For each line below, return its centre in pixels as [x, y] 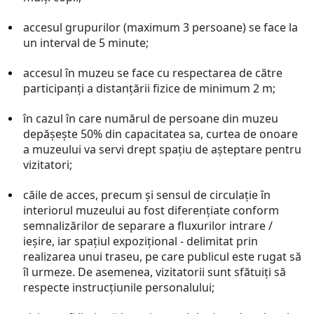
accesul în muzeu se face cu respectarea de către [153, 73]
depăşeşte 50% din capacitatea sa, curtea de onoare [161, 134]
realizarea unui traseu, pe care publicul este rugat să [162, 257]
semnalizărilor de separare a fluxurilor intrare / [148, 226]
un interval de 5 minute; [86, 43]
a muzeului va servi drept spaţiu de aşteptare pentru [162, 149]
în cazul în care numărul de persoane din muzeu [151, 118]
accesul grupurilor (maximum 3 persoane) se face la [161, 27]
